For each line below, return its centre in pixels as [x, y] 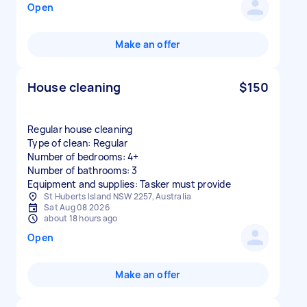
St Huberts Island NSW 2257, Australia [118, 196]
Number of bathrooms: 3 [83, 170]
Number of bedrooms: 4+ [83, 157]
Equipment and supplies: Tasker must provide [129, 184]
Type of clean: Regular [78, 143]
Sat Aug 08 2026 [77, 207]
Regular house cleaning [80, 129]
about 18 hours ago [81, 218]
